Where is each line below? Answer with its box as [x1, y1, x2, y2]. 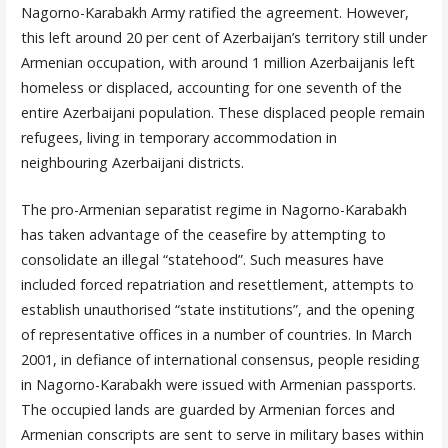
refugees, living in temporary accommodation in [20, 128, 337, 147]
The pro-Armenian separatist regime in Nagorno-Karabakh [20, 199, 407, 219]
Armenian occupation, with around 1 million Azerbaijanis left [20, 53, 415, 72]
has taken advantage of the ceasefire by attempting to [20, 224, 386, 244]
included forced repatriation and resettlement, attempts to [20, 274, 414, 294]
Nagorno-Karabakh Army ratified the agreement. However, [20, 3, 409, 22]
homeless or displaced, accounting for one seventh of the [20, 78, 402, 97]
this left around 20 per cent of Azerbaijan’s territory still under [20, 28, 427, 47]
